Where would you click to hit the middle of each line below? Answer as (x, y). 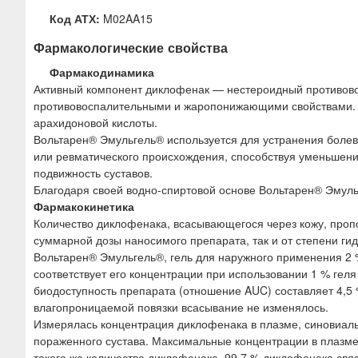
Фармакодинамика (102, 72)
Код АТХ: (75, 18)
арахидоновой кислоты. (95, 123)
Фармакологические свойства (131, 47)
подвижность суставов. (93, 173)
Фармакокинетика (84, 207)
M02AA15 (126, 18)
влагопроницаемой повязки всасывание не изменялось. (181, 307)
